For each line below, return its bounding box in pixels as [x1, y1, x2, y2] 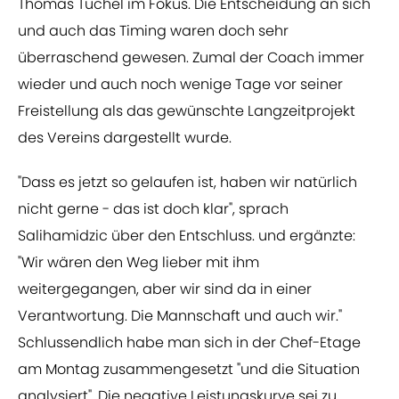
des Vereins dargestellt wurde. [18, 127, 232, 149]
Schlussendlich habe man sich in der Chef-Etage [18, 332, 361, 354]
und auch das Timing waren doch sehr [18, 20, 289, 42]
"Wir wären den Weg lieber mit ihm [18, 252, 259, 273]
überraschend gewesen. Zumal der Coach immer [18, 47, 364, 69]
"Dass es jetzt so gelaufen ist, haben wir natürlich [18, 172, 357, 193]
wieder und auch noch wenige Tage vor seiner [18, 74, 343, 95]
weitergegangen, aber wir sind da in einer [18, 279, 312, 300]
